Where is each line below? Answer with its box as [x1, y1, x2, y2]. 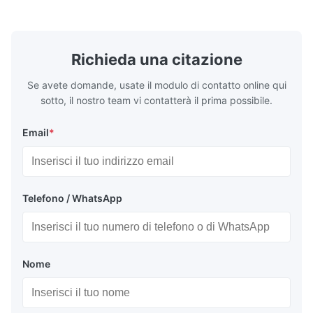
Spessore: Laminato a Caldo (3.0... [34, 6, 184, 17]
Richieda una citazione [71, 50, 242, 69]
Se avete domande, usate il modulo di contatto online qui [27, 79, 286, 92]
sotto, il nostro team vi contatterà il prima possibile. [41, 94, 272, 107]
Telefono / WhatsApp [22, 192, 122, 205]
